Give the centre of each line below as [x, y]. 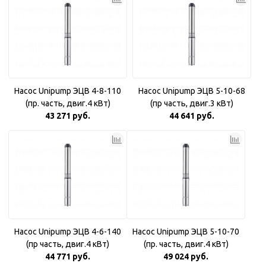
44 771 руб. [68, 256]
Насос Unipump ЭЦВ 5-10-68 [192, 91]
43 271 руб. [68, 116]
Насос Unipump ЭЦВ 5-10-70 [186, 232]
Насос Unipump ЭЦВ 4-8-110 [68, 91]
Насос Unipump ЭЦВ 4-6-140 [68, 232]
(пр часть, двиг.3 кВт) [192, 103]
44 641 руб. [192, 116]
